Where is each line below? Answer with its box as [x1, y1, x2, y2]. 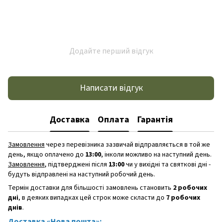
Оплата [97, 113, 129, 126]
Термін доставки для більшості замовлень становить [8, 182, 173, 193]
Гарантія [137, 113, 173, 126]
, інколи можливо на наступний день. [101, 149, 212, 160]
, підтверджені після [45, 159, 109, 169]
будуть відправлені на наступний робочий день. [8, 169, 155, 179]
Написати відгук [79, 82, 143, 95]
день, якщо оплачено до [8, 149, 85, 160]
